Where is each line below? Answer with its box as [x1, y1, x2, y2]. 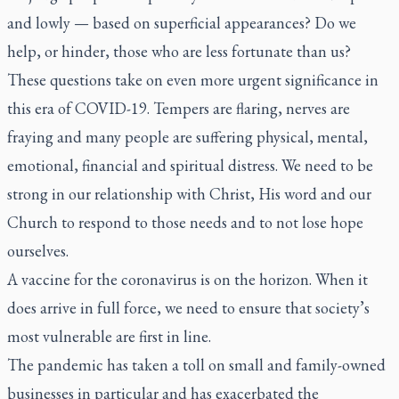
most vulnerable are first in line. [7, 326, 211, 346]
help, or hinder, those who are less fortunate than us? [7, 41, 351, 61]
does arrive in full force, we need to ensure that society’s [7, 297, 370, 318]
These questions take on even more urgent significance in [7, 69, 379, 90]
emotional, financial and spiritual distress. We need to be [7, 155, 373, 175]
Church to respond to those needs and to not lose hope [7, 212, 363, 232]
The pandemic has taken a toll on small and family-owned [7, 354, 386, 375]
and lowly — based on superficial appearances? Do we [7, 12, 356, 33]
